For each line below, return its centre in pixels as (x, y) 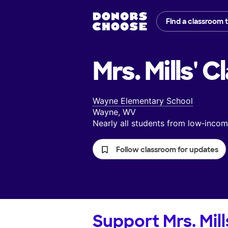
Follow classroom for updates (167, 150)
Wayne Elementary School (143, 101)
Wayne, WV (114, 112)
